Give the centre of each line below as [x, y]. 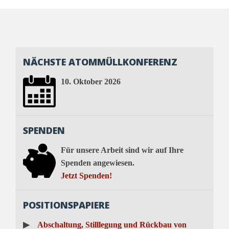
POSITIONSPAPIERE [66, 205]
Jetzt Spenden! [86, 175]
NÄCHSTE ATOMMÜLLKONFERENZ [100, 62]
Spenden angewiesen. [98, 163]
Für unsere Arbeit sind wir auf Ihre [122, 150]
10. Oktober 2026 [91, 82]
